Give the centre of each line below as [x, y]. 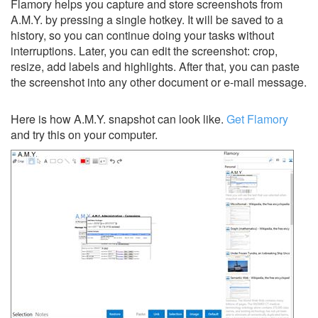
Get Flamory [257, 119]
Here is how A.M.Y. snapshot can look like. [119, 119]
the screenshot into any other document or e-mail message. [159, 82]
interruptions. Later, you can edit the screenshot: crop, [144, 51]
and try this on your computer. [84, 135]
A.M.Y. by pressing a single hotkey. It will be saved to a [147, 20]
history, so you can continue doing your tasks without [142, 35]
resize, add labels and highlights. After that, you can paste [155, 66]
